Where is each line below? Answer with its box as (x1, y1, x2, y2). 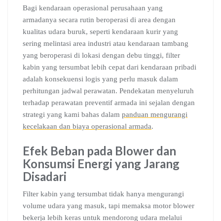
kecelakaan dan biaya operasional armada (23, 122, 151, 130)
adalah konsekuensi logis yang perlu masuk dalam (23, 75, 178, 83)
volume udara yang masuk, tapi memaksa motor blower (23, 202, 194, 210)
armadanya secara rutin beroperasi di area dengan (23, 16, 176, 24)
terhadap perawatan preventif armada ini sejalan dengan (23, 99, 195, 107)
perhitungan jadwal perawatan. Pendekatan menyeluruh (23, 87, 194, 95)
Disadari (23, 169, 67, 184)
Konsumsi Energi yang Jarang (23, 156, 180, 171)
